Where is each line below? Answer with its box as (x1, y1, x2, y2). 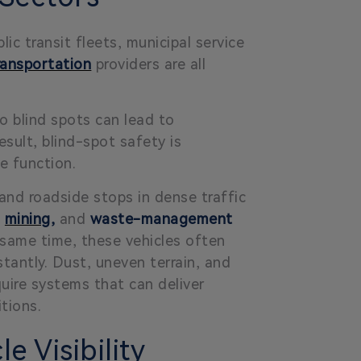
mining (4, 210, 51, 227)
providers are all (91, 55, 206, 73)
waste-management (89, 210, 233, 227)
